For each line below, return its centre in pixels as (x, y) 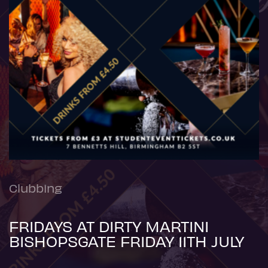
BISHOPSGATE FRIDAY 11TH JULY (127, 240)
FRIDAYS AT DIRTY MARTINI (109, 226)
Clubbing (36, 187)
